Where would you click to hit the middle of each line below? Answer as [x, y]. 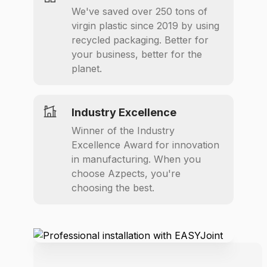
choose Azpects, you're [126, 173]
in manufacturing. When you [136, 159]
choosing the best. [113, 188]
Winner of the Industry [123, 131]
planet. [87, 69]
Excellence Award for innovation [145, 145]
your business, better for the [137, 54]
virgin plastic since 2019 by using [145, 26]
